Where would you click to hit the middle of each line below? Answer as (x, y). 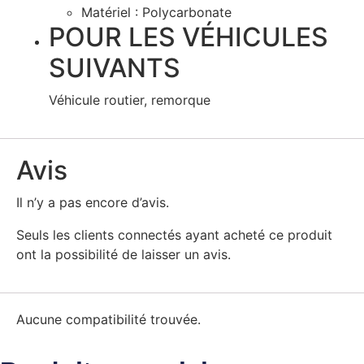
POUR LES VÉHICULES (188, 37)
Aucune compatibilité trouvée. (108, 319)
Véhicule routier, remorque (130, 100)
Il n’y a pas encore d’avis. (93, 202)
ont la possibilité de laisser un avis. (123, 254)
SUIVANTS (115, 67)
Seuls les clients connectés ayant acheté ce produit (174, 234)
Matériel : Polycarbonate (156, 12)
